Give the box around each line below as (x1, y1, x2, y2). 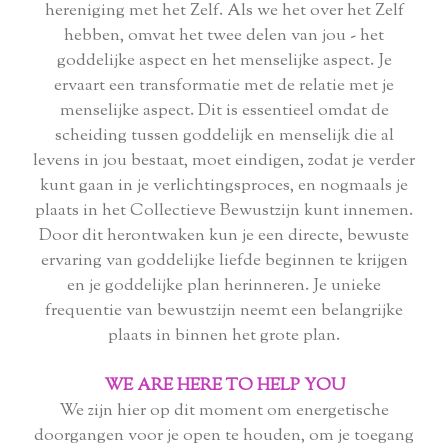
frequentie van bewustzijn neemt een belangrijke (45, 299, 403, 324)
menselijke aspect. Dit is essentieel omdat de (59, 99, 389, 124)
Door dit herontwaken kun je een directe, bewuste (39, 224, 409, 249)
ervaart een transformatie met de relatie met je (54, 74, 394, 99)
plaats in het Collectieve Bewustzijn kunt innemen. (35, 199, 413, 224)
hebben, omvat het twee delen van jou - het (64, 24, 384, 49)
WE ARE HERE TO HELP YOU (103, 374, 345, 399)
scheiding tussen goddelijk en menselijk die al (54, 124, 394, 149)
